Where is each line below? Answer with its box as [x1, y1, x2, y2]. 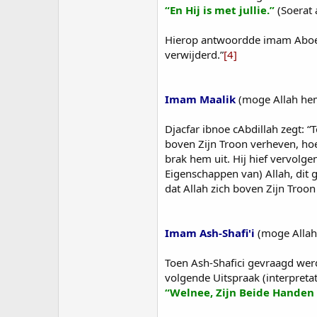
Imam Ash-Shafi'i [165, 225, 255, 240]
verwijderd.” [165, 47, 224, 62]
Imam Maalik [165, 91, 236, 106]
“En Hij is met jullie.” [165, 2, 275, 17]
